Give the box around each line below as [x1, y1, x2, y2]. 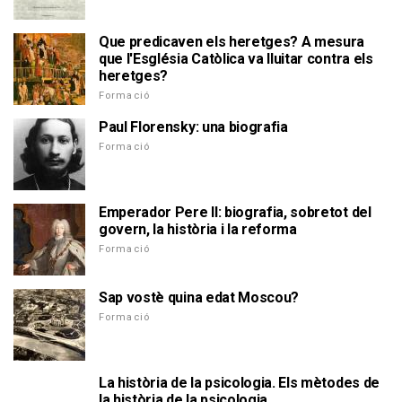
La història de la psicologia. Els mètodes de [99, 374, 380, 391]
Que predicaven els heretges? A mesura [99, 33, 365, 50]
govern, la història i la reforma [99, 221, 297, 238]
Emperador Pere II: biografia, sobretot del [99, 204, 371, 221]
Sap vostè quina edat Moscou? [99, 289, 300, 306]
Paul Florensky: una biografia [99, 118, 288, 135]
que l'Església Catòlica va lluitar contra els [99, 50, 373, 67]
